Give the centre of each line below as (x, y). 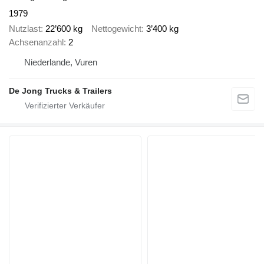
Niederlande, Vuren (61, 62)
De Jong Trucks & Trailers (60, 91)
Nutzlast (25, 29)
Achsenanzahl (36, 42)
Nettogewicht (116, 29)
